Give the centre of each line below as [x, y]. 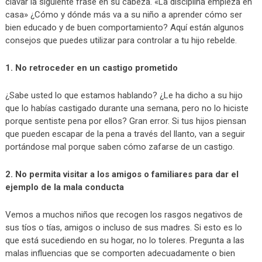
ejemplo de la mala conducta [64, 187]
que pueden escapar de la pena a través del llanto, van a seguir [125, 134]
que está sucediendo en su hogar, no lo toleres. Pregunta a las [125, 240]
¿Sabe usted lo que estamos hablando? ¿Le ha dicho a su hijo [124, 95]
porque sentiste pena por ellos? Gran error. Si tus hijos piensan [125, 121]
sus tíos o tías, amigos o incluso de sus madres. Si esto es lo [123, 227]
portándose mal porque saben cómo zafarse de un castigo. [120, 146]
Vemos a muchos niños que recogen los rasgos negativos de [124, 214]
